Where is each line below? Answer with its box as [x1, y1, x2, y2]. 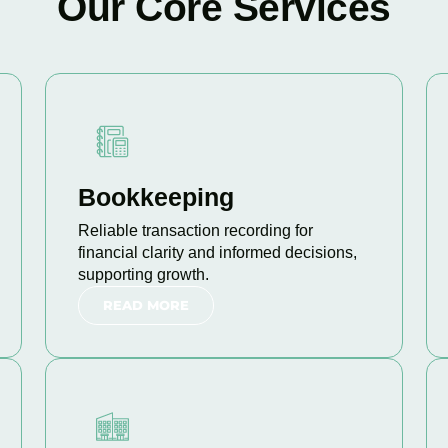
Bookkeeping [77, 183, 234, 211]
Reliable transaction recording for [77, 222, 313, 239]
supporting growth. [77, 266, 209, 283]
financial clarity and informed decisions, [77, 244, 357, 261]
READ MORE [102, 297, 189, 313]
